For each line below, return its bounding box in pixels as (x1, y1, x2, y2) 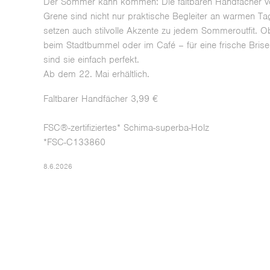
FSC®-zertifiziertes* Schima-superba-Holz (43, 122, 213, 134)
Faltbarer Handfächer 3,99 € (43, 93, 162, 105)
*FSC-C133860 (43, 136, 106, 149)
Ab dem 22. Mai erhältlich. (43, 68, 153, 81)
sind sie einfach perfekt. (43, 54, 140, 66)
